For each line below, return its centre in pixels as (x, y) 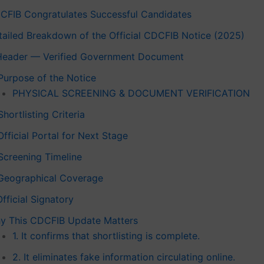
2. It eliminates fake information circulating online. (124, 257)
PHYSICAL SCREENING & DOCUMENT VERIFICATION (131, 93)
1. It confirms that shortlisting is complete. (106, 235)
